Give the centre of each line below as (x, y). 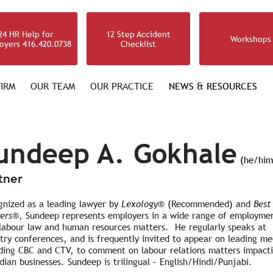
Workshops (251, 39)
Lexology (139, 204)
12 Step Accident (138, 34)
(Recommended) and (210, 204)
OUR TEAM (53, 86)
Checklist (138, 44)
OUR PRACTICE (122, 86)
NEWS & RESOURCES (213, 86)
